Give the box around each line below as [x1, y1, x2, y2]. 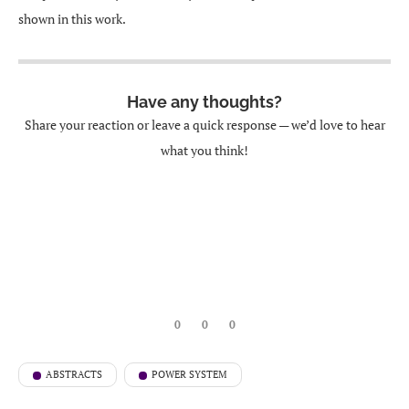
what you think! [161, 142, 248, 159]
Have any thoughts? [127, 92, 282, 111]
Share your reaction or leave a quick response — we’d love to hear [24, 116, 385, 133]
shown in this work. [18, 10, 126, 27]
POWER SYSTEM [152, 368, 227, 381]
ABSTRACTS [46, 368, 102, 381]
